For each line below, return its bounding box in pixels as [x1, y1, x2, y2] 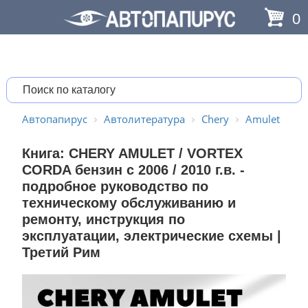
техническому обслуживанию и [21, 195, 236, 210]
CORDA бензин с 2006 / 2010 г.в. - [21, 162, 245, 177]
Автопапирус [21, 112, 87, 126]
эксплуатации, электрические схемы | [21, 228, 281, 243]
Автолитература [103, 112, 185, 126]
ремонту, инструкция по [21, 212, 185, 227]
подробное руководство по [21, 179, 208, 194]
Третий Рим [21, 245, 100, 260]
